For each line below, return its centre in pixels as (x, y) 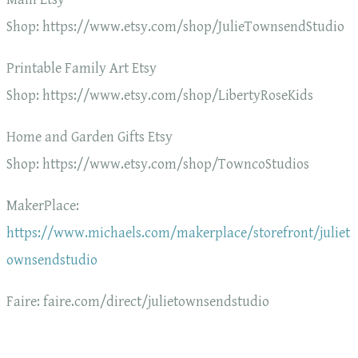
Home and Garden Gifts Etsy (89, 137)
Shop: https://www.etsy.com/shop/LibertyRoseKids (160, 96)
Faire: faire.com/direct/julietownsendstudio (138, 302)
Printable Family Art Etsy (82, 69)
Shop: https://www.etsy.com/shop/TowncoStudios (158, 165)
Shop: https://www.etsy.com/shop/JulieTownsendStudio (175, 27)
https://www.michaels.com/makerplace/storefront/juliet (178, 233)
